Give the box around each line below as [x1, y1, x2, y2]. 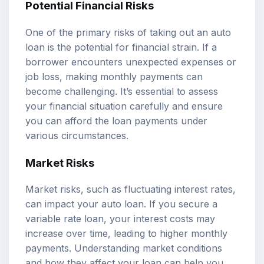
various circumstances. [25, 129, 128, 141]
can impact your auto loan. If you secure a [25, 198, 217, 210]
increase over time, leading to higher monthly [25, 227, 227, 240]
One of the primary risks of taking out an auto [25, 26, 231, 38]
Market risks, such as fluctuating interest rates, [25, 183, 236, 196]
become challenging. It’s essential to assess [25, 85, 218, 97]
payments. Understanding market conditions [25, 242, 222, 255]
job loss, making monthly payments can [25, 70, 203, 82]
